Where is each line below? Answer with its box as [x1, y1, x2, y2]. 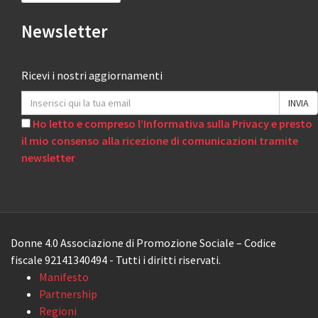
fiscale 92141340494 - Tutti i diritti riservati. [11, 253, 221, 268]
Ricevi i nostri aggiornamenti [21, 68, 163, 83]
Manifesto [39, 270, 89, 285]
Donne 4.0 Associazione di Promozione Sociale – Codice [11, 236, 276, 251]
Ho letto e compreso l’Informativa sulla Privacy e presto [33, 116, 312, 131]
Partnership [39, 287, 97, 302]
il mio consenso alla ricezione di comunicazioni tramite [21, 133, 298, 148]
